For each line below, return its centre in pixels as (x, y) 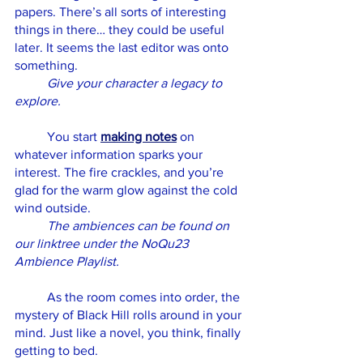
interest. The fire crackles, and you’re (121, 172)
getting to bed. (58, 350)
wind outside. (54, 208)
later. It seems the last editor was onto (123, 47)
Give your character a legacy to (136, 83)
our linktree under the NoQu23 (103, 243)
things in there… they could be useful (121, 30)
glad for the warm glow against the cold (128, 190)
